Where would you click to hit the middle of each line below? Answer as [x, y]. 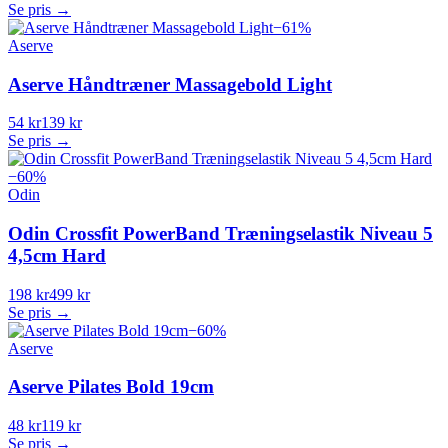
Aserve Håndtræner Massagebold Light [170, 84]
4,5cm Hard [57, 255]
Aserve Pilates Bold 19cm [111, 387]
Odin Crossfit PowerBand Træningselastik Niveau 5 [220, 233]
